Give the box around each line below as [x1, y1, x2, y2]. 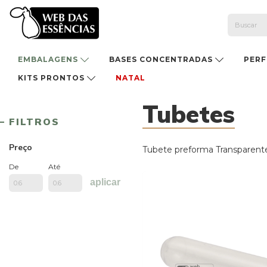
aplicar [90, 177, 120, 188]
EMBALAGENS [18, 55, 80, 64]
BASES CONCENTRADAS [108, 55, 215, 64]
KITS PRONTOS [18, 73, 87, 83]
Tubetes [142, 99, 235, 129]
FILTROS [9, 116, 60, 128]
